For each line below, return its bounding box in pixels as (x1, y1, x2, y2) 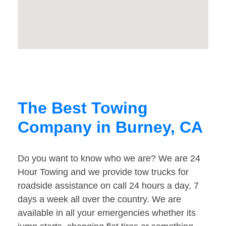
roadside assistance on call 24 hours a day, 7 (18, 181, 199, 191)
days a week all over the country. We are (18, 194, 181, 205)
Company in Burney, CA (18, 118, 203, 137)
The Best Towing (18, 99, 148, 118)
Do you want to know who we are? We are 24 (18, 153, 200, 164)
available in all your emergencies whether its (18, 208, 196, 218)
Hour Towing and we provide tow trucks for (18, 167, 189, 178)
